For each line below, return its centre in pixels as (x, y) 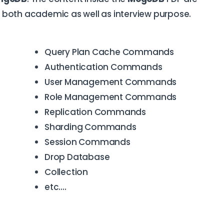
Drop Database (77, 157)
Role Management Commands (111, 97)
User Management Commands (111, 82)
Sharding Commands (90, 127)
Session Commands (87, 142)
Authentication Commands (103, 67)
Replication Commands (95, 112)
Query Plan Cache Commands (109, 52)
